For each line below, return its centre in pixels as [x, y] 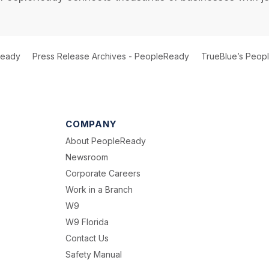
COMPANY [91, 124]
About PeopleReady [106, 141]
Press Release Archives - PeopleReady [111, 56]
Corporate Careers [103, 173]
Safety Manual [94, 254]
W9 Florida [87, 222]
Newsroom [87, 157]
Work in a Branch [99, 189]
